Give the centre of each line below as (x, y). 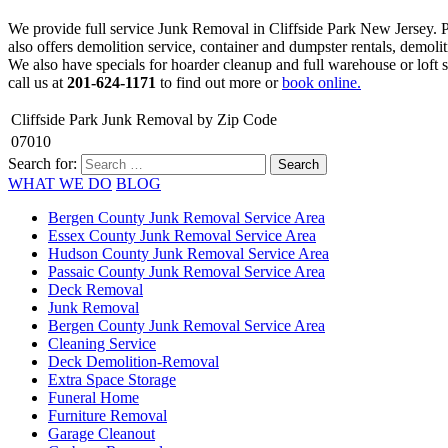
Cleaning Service (102, 343)
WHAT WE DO (60, 183)
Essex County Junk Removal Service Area (182, 235)
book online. (321, 82)
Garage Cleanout (101, 433)
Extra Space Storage (112, 379)
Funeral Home (93, 397)
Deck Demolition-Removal (133, 361)
